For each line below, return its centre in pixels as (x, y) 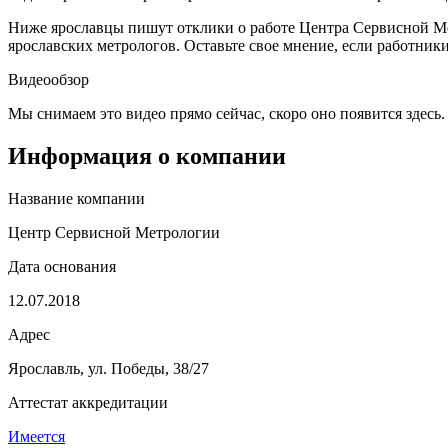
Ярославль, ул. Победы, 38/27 (108, 368)
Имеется (36, 436)
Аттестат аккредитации (88, 402)
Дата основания (62, 266)
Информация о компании (147, 155)
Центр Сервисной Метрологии (114, 232)
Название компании (76, 198)
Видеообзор (48, 79)
